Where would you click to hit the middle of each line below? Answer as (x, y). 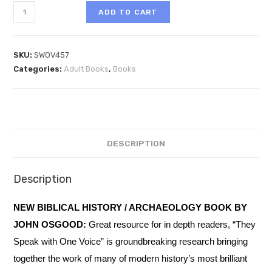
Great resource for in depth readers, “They (171, 224)
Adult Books (87, 69)
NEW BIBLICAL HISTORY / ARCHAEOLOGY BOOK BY (131, 207)
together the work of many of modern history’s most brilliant (131, 258)
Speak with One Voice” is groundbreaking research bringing (131, 241)
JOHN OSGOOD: (50, 224)
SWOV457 (52, 55)
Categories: (39, 69)
